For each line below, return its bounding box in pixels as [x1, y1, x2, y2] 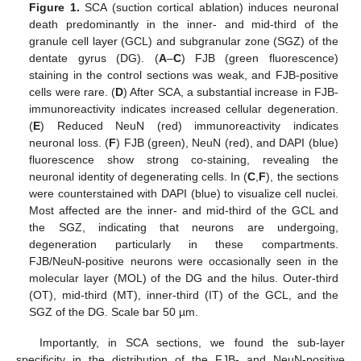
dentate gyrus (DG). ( [29, 51, 159, 64]
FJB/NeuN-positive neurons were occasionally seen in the [29, 254, 338, 268]
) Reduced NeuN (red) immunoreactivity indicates [40, 118, 338, 132]
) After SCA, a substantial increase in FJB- [123, 85, 338, 98]
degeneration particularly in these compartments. [29, 237, 338, 251]
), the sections [266, 169, 338, 183]
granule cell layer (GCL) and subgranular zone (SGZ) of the [29, 34, 338, 48]
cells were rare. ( [29, 85, 116, 98]
